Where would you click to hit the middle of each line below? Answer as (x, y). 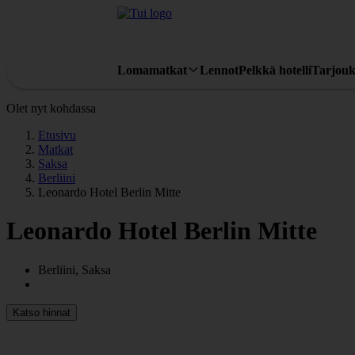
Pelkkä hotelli (275, 70)
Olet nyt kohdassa (51, 108)
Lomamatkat (152, 70)
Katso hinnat (42, 312)
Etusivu (57, 135)
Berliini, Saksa (74, 269)
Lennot (219, 70)
